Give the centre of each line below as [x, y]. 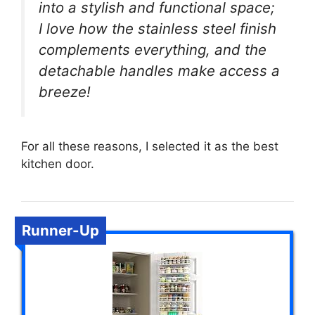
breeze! [65, 91]
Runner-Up [60, 231]
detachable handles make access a [159, 70]
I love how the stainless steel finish [157, 28]
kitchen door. [58, 164]
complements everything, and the [153, 49]
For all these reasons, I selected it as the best [150, 147]
